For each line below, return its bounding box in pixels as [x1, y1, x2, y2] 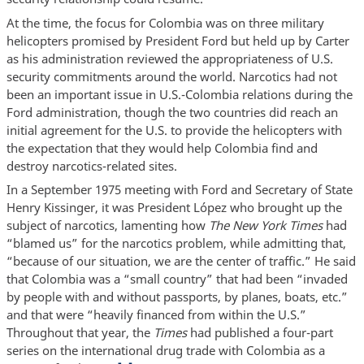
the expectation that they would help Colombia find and [6, 139, 318, 156]
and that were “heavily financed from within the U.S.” [6, 306, 306, 323]
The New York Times [208, 217, 323, 234]
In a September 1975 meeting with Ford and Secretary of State [6, 181, 353, 198]
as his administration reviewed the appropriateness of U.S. [6, 50, 333, 67]
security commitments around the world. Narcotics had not [6, 67, 337, 84]
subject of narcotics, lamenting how [6, 217, 209, 234]
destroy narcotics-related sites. [6, 157, 177, 174]
